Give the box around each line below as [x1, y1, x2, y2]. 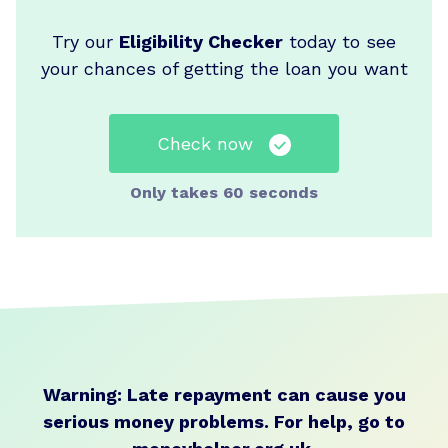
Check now [157, 132, 253, 154]
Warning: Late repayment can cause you [42, 383, 406, 405]
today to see [283, 30, 396, 52]
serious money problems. [43, 410, 269, 432]
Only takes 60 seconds [130, 182, 318, 202]
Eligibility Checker [119, 30, 283, 52]
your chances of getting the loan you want [40, 57, 408, 79]
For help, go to [269, 410, 405, 432]
